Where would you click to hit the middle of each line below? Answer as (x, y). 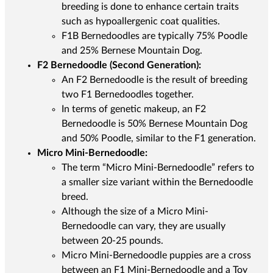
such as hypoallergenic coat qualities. (140, 22)
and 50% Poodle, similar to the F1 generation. (158, 139)
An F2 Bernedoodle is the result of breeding (154, 80)
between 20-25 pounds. (112, 241)
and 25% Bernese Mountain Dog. (132, 51)
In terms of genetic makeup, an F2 (133, 109)
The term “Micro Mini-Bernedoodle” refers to (158, 168)
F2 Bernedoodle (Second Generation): (119, 66)
